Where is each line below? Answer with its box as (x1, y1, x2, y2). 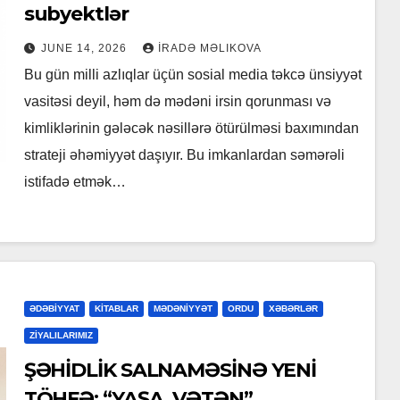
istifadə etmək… (23, 174, 126, 190)
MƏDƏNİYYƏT (153, 304, 212, 314)
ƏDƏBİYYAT (29, 304, 79, 314)
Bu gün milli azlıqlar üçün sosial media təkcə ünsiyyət (23, 67, 362, 83)
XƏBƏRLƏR (268, 304, 318, 314)
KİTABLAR (94, 304, 138, 314)
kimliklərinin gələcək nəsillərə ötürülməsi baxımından (23, 121, 359, 137)
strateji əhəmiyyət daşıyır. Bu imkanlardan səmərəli (23, 147, 345, 163)
